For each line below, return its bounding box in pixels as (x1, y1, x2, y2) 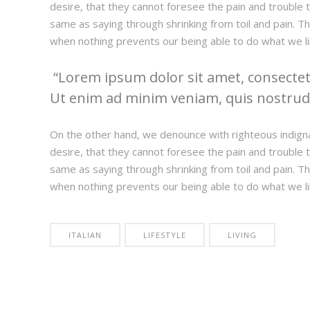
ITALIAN (69, 230, 102, 240)
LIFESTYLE (143, 230, 186, 240)
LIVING (228, 230, 257, 240)
